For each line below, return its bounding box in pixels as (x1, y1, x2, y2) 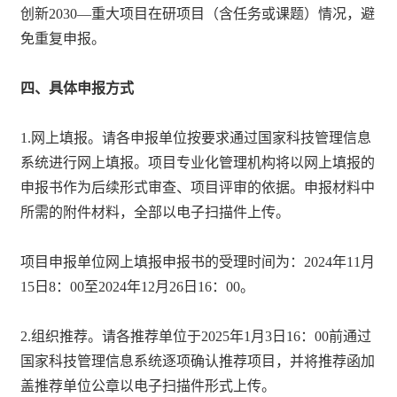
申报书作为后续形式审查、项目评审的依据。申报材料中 (20, 179, 376, 195)
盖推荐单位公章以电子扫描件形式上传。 (20, 378, 276, 393)
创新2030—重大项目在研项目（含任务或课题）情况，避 (20, 5, 376, 21)
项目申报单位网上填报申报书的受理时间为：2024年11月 (20, 253, 376, 269)
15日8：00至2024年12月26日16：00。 (20, 278, 255, 294)
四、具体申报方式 (20, 80, 135, 96)
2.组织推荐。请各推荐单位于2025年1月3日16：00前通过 (20, 328, 372, 344)
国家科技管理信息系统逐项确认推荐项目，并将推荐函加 (20, 353, 376, 369)
